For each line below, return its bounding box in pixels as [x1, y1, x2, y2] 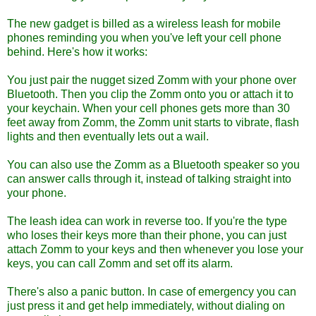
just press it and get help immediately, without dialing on [7, 299, 285, 312]
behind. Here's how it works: [7, 45, 147, 58]
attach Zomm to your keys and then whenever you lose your [7, 243, 303, 255]
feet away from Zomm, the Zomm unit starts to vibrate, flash [7, 116, 299, 128]
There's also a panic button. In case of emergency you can [7, 285, 296, 298]
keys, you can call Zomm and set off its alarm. [7, 257, 233, 269]
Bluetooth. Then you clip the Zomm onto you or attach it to [7, 87, 293, 100]
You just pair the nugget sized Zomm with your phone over [7, 73, 296, 86]
